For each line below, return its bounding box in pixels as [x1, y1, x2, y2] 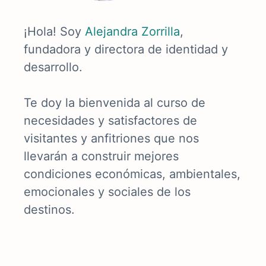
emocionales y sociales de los [24, 184, 191, 199]
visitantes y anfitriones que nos [24, 131, 199, 145]
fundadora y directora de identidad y [24, 42, 228, 56]
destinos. [24, 202, 75, 217]
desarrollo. [24, 59, 83, 74]
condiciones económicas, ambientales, [24, 166, 240, 181]
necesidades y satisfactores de [24, 113, 197, 128]
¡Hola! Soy [24, 24, 85, 39]
